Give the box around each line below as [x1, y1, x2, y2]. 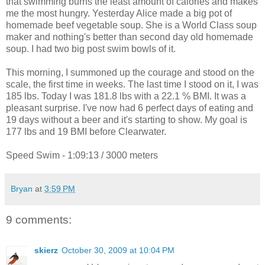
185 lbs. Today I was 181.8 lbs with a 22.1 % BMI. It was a [6, 91, 246, 101]
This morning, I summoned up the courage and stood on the [6, 67, 254, 77]
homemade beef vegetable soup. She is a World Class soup [6, 20, 257, 30]
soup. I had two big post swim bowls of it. [6, 43, 176, 54]
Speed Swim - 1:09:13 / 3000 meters [6, 150, 158, 160]
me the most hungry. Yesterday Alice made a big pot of [6, 8, 232, 18]
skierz [34, 245, 58, 256]
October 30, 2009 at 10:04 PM [62, 245, 174, 256]
